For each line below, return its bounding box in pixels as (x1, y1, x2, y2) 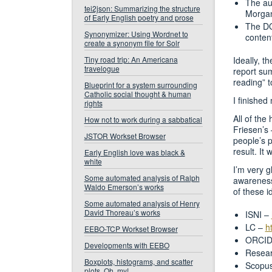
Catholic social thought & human (84, 89, 191, 99)
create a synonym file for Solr (84, 38, 180, 48)
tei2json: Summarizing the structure (84, 3, 200, 13)
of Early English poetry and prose (84, 12, 194, 22)
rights (84, 98, 103, 108)
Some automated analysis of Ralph (84, 172, 200, 183)
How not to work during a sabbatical (84, 114, 202, 124)
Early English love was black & (84, 147, 185, 157)
